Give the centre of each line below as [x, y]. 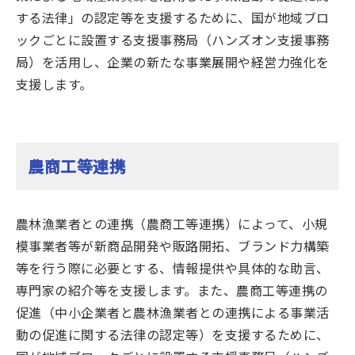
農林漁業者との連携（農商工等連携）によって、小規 [172, 223]
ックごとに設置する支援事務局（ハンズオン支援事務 [173, 40]
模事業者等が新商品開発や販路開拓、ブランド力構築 [173, 246]
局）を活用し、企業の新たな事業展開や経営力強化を [173, 62]
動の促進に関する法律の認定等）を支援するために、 [173, 334]
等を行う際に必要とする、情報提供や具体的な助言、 [173, 268]
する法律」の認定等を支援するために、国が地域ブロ [173, 17]
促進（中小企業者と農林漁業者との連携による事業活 [173, 312]
